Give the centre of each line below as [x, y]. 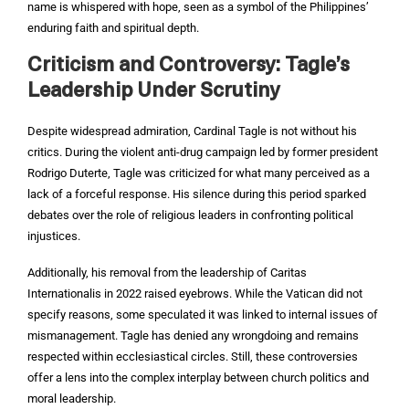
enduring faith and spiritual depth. [113, 28]
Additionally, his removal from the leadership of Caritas [167, 273]
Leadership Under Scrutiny [154, 92]
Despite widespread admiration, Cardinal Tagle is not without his [192, 131]
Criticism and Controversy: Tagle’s [189, 66]
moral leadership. [72, 399]
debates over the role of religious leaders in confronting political [190, 215]
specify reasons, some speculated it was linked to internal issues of [203, 315]
